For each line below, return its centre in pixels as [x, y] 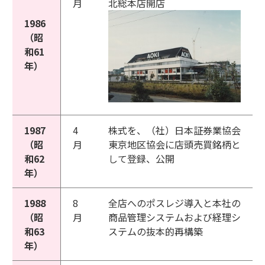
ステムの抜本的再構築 [156, 231]
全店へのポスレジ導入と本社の [174, 203]
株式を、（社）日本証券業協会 [174, 130]
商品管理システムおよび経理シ [174, 217]
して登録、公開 [141, 159]
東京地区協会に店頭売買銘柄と [174, 144]
